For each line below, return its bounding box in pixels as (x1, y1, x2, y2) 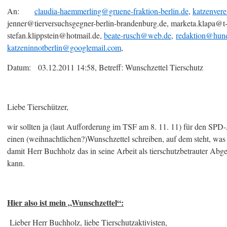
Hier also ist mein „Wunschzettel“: (7, 197, 124, 208)
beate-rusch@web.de (104, 30, 171, 41)
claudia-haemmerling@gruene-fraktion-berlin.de (34, 6, 188, 16)
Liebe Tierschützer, (7, 101, 68, 112)
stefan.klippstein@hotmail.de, (7, 30, 104, 41)
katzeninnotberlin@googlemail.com (7, 42, 121, 53)
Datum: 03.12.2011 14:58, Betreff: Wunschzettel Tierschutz (7, 62, 203, 72)
